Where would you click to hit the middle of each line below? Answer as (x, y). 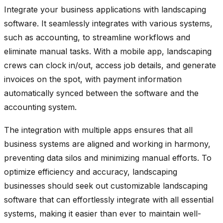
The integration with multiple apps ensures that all (98, 130)
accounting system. (40, 107)
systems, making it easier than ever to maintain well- (103, 213)
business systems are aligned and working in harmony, (107, 144)
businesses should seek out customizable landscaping (106, 185)
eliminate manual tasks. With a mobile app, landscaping (108, 51)
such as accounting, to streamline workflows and (97, 37)
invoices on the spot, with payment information (93, 79)
